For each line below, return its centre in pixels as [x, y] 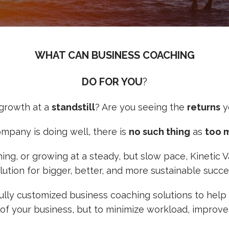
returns [203, 107]
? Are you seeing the [141, 107]
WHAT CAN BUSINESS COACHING [114, 55]
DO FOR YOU [112, 82]
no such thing [159, 132]
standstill [73, 107]
